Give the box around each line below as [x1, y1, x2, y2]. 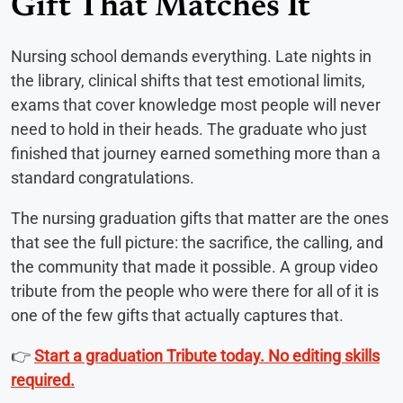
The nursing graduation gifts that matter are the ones [11, 209, 389, 228]
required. [11, 371, 75, 390]
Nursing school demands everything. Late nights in [11, 47, 372, 67]
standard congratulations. [11, 168, 194, 188]
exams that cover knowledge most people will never [11, 95, 381, 115]
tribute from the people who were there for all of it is [11, 282, 379, 301]
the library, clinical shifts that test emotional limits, [11, 71, 365, 91]
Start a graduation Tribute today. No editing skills [34, 346, 380, 366]
